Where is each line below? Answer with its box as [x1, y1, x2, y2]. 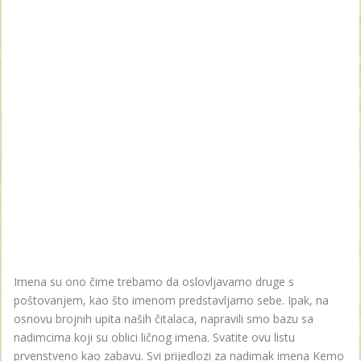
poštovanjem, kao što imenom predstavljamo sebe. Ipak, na [14, 292, 329, 308]
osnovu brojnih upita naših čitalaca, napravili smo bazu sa [14, 310, 313, 326]
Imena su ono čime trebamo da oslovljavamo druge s [14, 273, 294, 289]
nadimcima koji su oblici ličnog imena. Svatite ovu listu [14, 329, 295, 345]
